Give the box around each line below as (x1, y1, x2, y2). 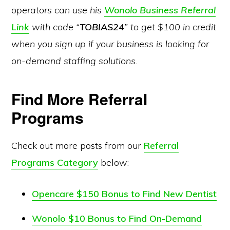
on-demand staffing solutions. (11, 55, 138, 67)
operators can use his (11, 4, 105, 16)
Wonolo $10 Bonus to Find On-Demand (32, 213, 202, 224)
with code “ (29, 21, 80, 33)
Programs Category (11, 157, 99, 168)
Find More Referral (11, 88, 148, 110)
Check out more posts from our (11, 140, 144, 151)
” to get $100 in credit (124, 21, 217, 33)
